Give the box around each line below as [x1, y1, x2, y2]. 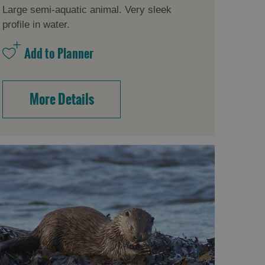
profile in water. [2, 18, 70, 30]
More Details [29, 89, 94, 109]
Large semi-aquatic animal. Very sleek [2, 4, 172, 15]
